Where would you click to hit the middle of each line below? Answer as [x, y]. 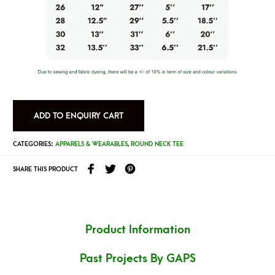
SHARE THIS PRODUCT [45, 170]
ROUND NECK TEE [157, 144]
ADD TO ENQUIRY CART [79, 115]
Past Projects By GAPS [137, 258]
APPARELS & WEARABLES [91, 144]
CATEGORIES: [34, 144]
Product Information [137, 230]
